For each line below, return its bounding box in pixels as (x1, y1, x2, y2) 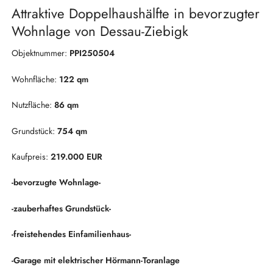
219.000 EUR (50, 150, 102, 163)
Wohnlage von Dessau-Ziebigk (11, 21, 188, 41)
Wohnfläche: (11, 73, 57, 85)
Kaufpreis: (11, 150, 51, 163)
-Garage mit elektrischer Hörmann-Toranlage (11, 253, 180, 266)
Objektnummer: (11, 47, 69, 60)
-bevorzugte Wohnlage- (11, 176, 101, 189)
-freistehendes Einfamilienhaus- (11, 228, 131, 241)
